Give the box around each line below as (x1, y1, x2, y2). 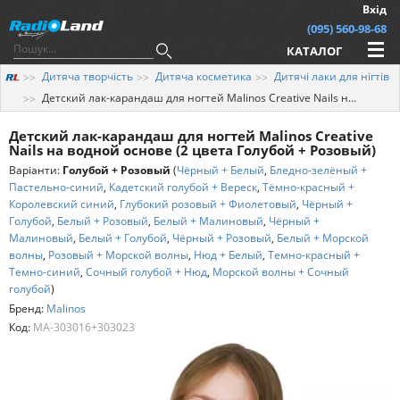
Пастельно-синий (9, 179, 104, 195)
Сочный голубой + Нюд (86, 263, 207, 279)
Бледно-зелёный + (270, 162, 367, 178)
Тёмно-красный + (262, 179, 354, 195)
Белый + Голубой (79, 229, 167, 246)
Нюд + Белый (194, 246, 262, 262)
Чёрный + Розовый (172, 229, 271, 246)
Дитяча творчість (42, 68, 133, 84)
